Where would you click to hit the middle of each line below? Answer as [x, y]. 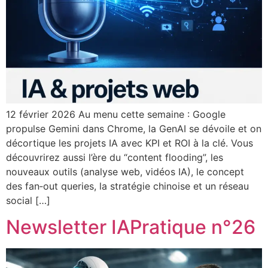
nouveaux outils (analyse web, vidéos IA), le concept [125, 171]
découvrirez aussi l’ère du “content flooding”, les [115, 157]
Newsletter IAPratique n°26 [131, 227]
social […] [28, 200]
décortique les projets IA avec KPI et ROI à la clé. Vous [130, 143]
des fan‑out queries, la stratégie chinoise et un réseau [127, 186]
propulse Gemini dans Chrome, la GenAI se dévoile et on [134, 128]
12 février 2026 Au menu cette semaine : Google [116, 114]
